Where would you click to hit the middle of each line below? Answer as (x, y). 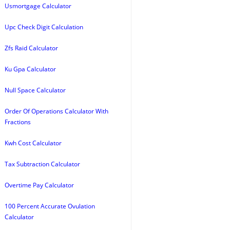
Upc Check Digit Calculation (44, 27)
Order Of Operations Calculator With (56, 111)
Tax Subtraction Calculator (42, 164)
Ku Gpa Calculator (30, 69)
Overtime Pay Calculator (39, 185)
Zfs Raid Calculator (31, 48)
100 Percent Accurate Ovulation (50, 206)
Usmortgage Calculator (38, 6)
